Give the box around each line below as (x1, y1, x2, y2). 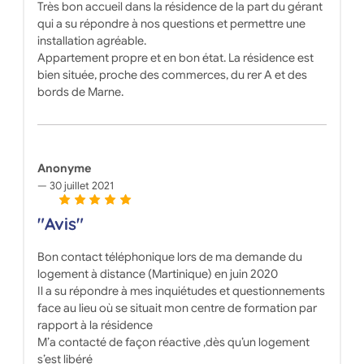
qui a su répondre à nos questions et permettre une (37, 16, 305, 32)
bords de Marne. (37, 84, 123, 100)
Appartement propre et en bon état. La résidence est (37, 50, 314, 66)
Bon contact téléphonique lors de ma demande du (37, 249, 302, 265)
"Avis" (37, 213, 84, 235)
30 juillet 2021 (46, 179, 115, 193)
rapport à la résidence (37, 318, 153, 333)
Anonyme (37, 161, 91, 176)
